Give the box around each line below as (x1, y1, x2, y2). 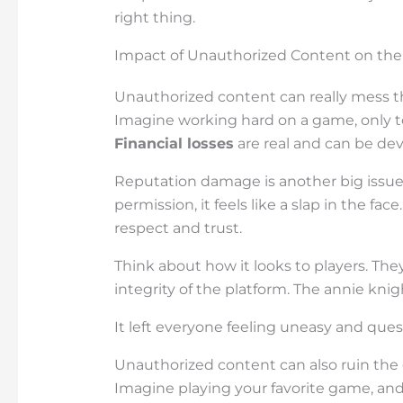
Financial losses (113, 134, 234, 152)
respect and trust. (113, 219, 242, 237)
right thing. (113, 8, 195, 26)
